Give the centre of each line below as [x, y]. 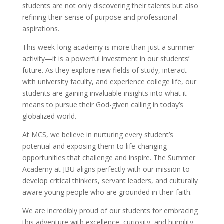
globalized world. [49, 116]
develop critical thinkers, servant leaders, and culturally [110, 181]
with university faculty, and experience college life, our [109, 82]
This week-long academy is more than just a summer [108, 47]
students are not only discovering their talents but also [110, 6]
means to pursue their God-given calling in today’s [103, 105]
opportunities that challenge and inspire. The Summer [109, 158]
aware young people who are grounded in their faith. [107, 192]
